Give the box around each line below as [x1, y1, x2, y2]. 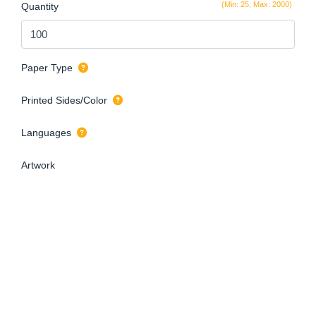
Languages [21, 126, 71, 138]
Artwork [21, 159, 55, 171]
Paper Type [21, 61, 73, 73]
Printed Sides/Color [21, 94, 107, 106]
